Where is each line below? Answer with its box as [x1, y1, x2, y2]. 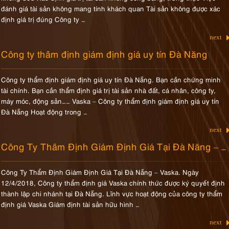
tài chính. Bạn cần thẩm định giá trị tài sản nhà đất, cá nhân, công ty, [1, 85, 216, 95]
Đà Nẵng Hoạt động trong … [1, 107, 88, 116]
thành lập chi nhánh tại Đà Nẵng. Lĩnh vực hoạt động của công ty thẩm [1, 189, 223, 198]
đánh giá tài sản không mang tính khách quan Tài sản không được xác [1, 4, 221, 13]
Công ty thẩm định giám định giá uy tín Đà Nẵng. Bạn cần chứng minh [1, 75, 221, 84]
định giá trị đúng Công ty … [1, 14, 86, 24]
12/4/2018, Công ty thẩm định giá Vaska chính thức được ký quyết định [1, 178, 225, 187]
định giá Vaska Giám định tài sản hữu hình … [1, 199, 140, 209]
